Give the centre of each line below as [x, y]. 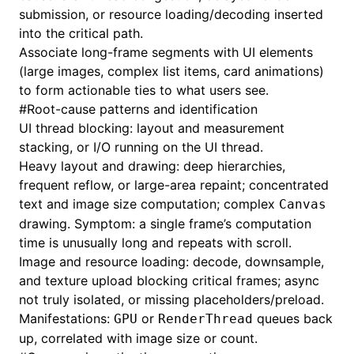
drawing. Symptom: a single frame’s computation [165, 223]
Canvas [303, 204]
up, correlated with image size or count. [138, 338]
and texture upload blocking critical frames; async [169, 280]
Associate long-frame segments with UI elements [166, 52]
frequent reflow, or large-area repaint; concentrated [174, 185]
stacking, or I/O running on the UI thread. [141, 147]
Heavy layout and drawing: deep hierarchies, [152, 166]
